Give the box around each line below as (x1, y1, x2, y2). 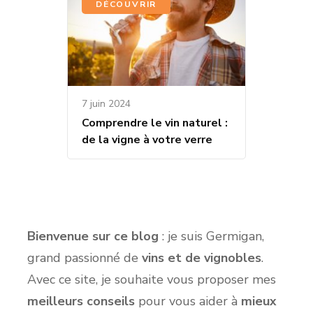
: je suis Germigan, (159, 228, 264, 245)
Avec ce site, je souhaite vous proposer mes (27, 271, 276, 289)
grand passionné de (27, 249, 142, 267)
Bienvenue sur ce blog (27, 228, 159, 245)
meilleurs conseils (27, 293, 135, 310)
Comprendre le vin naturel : (82, 115, 228, 131)
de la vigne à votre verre (82, 132, 212, 148)
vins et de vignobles (142, 249, 261, 267)
